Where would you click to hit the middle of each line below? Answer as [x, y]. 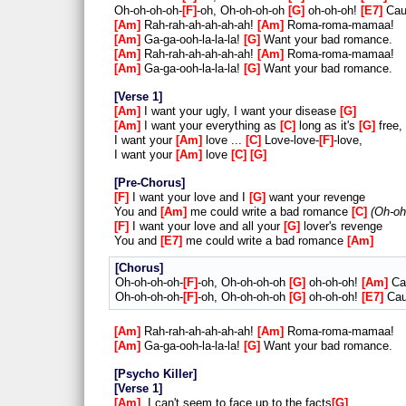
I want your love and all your [206, 227]
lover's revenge [341, 227]
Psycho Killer [155, 374]
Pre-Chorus [150, 183]
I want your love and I [189, 198]
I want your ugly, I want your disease [240, 111]
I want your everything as [210, 126]
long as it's [327, 126]
